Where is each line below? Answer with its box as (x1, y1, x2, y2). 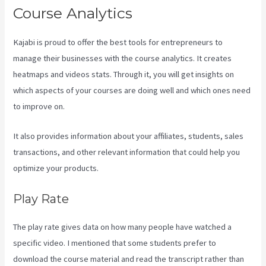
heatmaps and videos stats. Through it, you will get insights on (13, 69, 235, 80)
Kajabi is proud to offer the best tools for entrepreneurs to (13, 37, 223, 48)
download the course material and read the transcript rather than (13, 253, 245, 264)
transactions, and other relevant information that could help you (13, 147, 240, 158)
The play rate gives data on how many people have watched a (13, 221, 232, 232)
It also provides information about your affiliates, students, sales (13, 131, 244, 142)
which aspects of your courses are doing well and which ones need (13, 85, 251, 96)
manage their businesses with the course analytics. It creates (13, 53, 232, 64)
